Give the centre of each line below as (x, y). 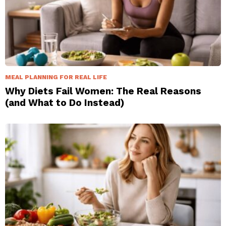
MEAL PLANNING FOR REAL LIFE (56, 77)
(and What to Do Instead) (65, 103)
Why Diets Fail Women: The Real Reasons (103, 91)
